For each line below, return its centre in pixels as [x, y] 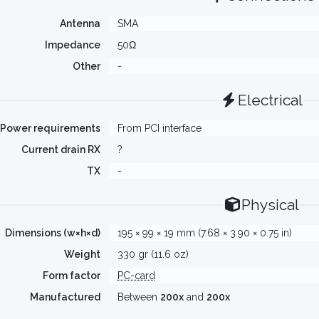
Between [138, 297]
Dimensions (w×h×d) [52, 233]
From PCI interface [159, 128]
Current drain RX [61, 150]
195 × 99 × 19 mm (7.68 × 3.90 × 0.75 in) [204, 233]
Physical [271, 205]
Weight [82, 254]
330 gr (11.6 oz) [153, 254]
